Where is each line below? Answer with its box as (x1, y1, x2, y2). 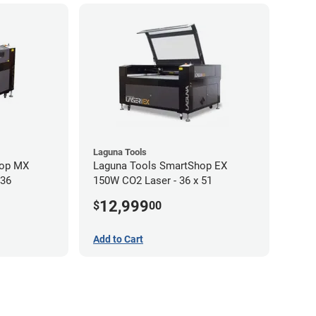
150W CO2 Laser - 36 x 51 (93, 174, 212, 187)
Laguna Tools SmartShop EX (93, 159, 227, 172)
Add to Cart (93, 233, 143, 245)
